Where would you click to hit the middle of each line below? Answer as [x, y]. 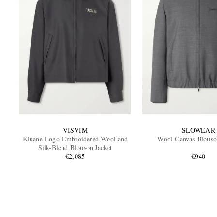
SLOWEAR [198, 130]
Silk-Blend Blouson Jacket [75, 148]
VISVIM [75, 130]
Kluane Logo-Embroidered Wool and [75, 139]
